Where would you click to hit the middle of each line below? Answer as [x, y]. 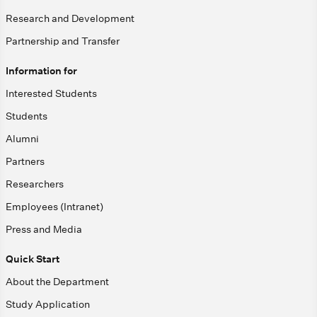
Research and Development [70, 19]
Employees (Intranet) [54, 207]
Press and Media [44, 230]
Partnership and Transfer [63, 41]
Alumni [22, 139]
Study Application [48, 305]
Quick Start [33, 259]
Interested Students [51, 94]
